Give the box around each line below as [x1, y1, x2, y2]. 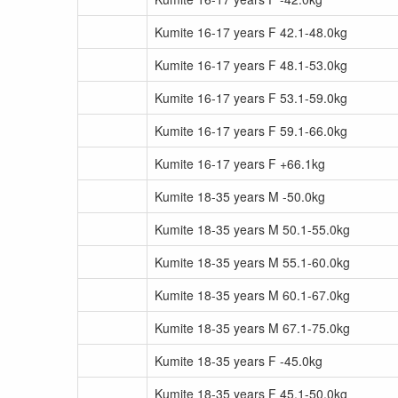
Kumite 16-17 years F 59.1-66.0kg [155, 122, 347, 139]
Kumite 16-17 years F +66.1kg [155, 155, 325, 172]
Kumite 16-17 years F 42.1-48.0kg [155, 23, 347, 41]
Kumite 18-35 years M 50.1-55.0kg [155, 220, 350, 238]
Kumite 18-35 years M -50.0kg [155, 187, 325, 205]
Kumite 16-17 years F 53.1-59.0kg [155, 89, 347, 107]
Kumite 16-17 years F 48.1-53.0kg [155, 56, 347, 74]
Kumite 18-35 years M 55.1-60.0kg [155, 253, 350, 271]
